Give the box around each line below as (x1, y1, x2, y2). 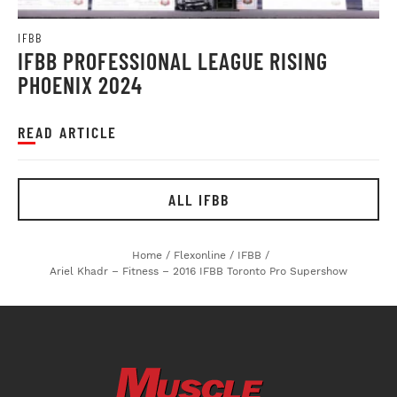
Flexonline (173, 248, 226, 261)
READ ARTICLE (18, 121, 117, 142)
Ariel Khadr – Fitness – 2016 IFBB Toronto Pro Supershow (50, 264, 347, 277)
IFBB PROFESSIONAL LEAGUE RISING (18, 46, 328, 74)
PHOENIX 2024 (18, 70, 143, 98)
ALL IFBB (167, 189, 230, 209)
